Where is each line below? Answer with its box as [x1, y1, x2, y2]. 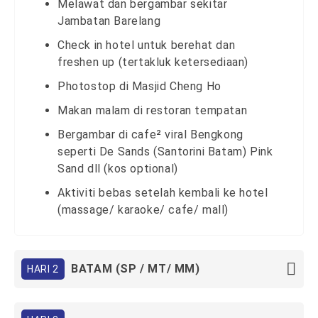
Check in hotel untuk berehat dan [57, 38, 236, 52]
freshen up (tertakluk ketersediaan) [57, 55, 249, 69]
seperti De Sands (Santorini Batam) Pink [57, 145, 273, 158]
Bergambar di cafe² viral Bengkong [57, 128, 243, 141]
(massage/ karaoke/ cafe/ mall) [57, 203, 229, 216]
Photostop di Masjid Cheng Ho [57, 79, 221, 93]
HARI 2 [27, 263, 59, 275]
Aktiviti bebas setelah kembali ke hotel [57, 186, 268, 199]
